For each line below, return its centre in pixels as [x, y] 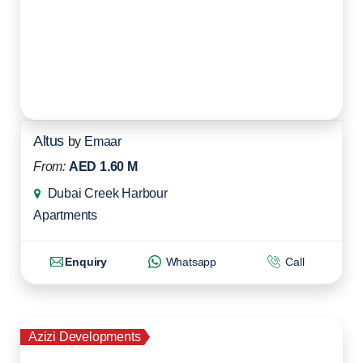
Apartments [65, 216]
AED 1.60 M [103, 167]
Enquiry [86, 262]
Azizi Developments [85, 337]
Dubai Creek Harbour [107, 194]
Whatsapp [190, 262]
